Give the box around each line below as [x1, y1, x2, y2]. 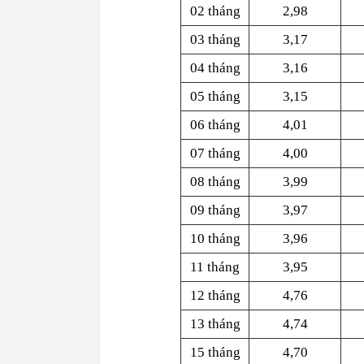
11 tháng [190, 259, 240, 275]
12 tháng [189, 288, 240, 303]
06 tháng [189, 117, 240, 132]
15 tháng [189, 344, 240, 360]
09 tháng [189, 202, 240, 218]
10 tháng [189, 231, 240, 246]
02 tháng [189, 3, 240, 19]
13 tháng [189, 316, 240, 331]
